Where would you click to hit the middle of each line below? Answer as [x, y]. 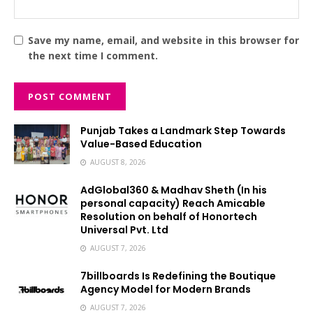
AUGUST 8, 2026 [117, 162]
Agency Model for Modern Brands [166, 289]
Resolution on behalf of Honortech [169, 216]
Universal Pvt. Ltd [124, 230]
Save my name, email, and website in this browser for [163, 40]
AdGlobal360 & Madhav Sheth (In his [174, 190]
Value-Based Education [141, 144]
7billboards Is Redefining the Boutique [178, 276]
